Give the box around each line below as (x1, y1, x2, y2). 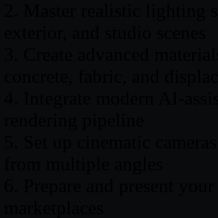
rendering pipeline (4, 109, 144, 130)
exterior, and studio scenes (4, 21, 206, 43)
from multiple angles (4, 153, 163, 174)
